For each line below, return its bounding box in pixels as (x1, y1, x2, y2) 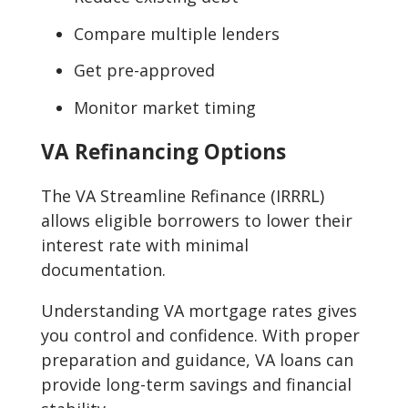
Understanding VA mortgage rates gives (41, 299, 357, 321)
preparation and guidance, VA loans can (41, 348, 353, 371)
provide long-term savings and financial (41, 372, 352, 395)
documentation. (41, 258, 166, 280)
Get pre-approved (74, 59, 215, 82)
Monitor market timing (74, 96, 256, 118)
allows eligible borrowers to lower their (41, 209, 352, 231)
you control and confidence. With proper (41, 323, 360, 346)
